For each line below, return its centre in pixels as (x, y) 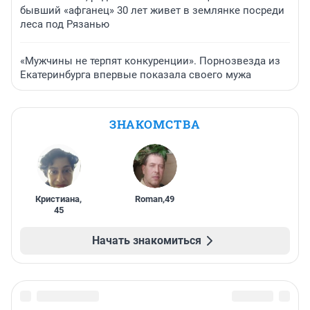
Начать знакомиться (147, 241)
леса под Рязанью (65, 25)
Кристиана (58, 199)
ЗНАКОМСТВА (155, 125)
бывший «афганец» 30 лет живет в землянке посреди (152, 11)
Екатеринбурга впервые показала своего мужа (136, 75)
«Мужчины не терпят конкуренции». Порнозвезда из (150, 61)
